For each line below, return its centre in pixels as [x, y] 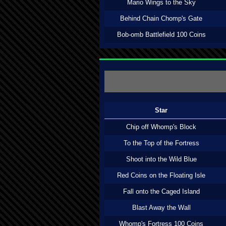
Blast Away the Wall [161, 208]
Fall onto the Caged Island [161, 191]
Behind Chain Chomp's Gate [161, 18]
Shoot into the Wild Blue [161, 159]
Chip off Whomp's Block [161, 127]
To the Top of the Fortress [161, 143]
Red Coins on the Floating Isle [161, 175]
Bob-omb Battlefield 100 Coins [161, 35]
